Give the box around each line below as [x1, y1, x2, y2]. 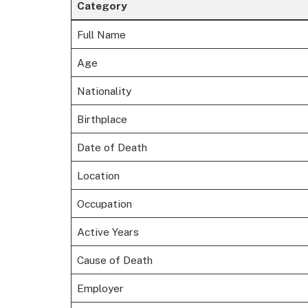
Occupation [76, 197, 132, 210]
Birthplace [76, 113, 127, 126]
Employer [76, 282, 124, 295]
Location [76, 169, 120, 182]
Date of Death [76, 141, 147, 154]
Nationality [76, 85, 131, 98]
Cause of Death [76, 254, 153, 267]
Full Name [76, 28, 126, 41]
